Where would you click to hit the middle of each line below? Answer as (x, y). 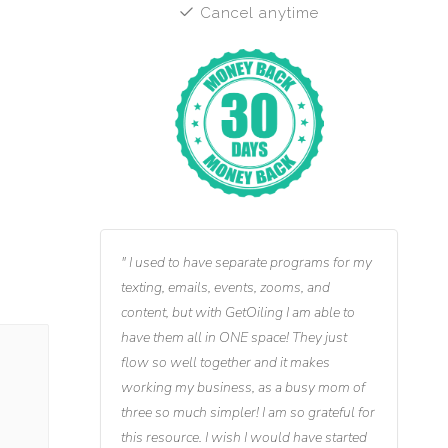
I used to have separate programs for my (248, 263)
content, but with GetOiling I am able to (237, 313)
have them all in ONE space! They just (233, 338)
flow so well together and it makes (225, 363)
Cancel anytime (256, 13)
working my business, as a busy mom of (242, 388)
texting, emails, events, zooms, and (225, 288)
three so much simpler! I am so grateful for (247, 413)
